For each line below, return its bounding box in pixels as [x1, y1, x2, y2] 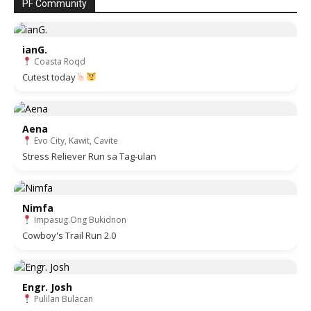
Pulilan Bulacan [31, 293, 93, 305]
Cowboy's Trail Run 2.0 [22, 229, 116, 242]
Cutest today [22, 71, 76, 83]
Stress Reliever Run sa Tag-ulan [22, 150, 156, 162]
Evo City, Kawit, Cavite [31, 135, 118, 146]
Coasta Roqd [31, 56, 85, 67]
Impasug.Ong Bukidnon [31, 214, 126, 226]
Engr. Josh [22, 280, 72, 294]
